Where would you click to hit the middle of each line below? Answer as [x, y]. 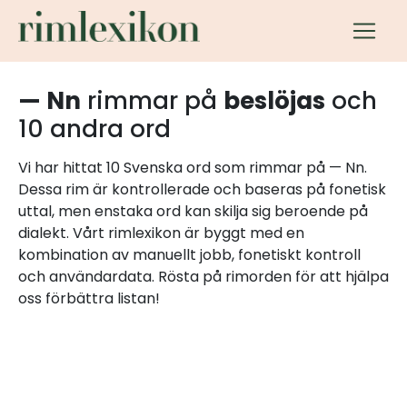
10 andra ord [94, 129]
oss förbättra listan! [89, 298]
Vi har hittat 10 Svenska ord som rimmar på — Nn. [193, 168]
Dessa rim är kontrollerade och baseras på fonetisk [202, 189]
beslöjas [274, 101]
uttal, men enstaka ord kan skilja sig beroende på [193, 211]
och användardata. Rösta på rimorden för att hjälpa [203, 277]
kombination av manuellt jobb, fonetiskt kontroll [189, 255]
